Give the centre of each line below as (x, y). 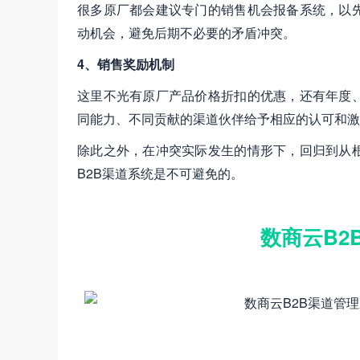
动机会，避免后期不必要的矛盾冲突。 (186, 33)
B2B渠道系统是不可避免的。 (160, 174)
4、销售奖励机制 (126, 64)
